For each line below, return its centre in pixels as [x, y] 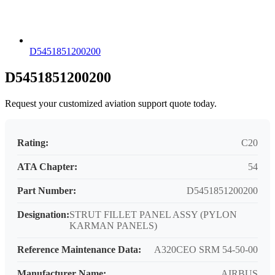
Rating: [33, 143]
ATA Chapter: [47, 167]
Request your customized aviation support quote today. [111, 104]
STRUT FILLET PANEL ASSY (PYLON [153, 215]
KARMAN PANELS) [113, 226]
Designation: [43, 215]
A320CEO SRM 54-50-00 [206, 250]
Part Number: [47, 191]
